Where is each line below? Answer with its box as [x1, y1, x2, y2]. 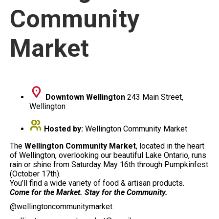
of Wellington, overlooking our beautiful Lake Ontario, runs [10, 151, 206, 160]
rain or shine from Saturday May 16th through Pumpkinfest [10, 160, 208, 169]
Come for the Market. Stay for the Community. [10, 188, 168, 197]
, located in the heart [136, 141, 204, 151]
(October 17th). [10, 169, 61, 178]
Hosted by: [44, 124, 85, 133]
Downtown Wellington [45, 92, 125, 102]
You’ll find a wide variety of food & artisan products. [10, 178, 184, 188]
